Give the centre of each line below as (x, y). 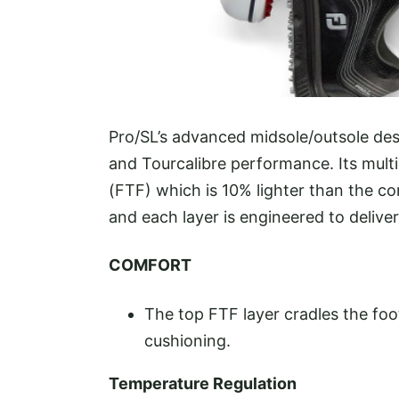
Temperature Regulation (203, 383)
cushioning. (187, 340)
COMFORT (150, 265)
